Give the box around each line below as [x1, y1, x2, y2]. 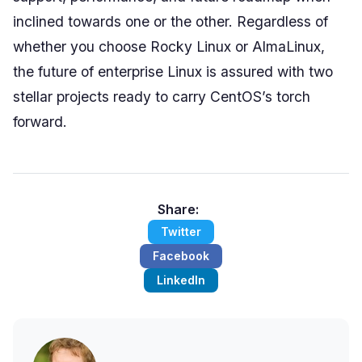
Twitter [161, 225, 201, 238]
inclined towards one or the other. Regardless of [13, 13, 328, 30]
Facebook [153, 249, 209, 263]
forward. [13, 113, 67, 130]
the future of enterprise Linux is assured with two [13, 63, 333, 80]
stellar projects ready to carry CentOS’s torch [13, 88, 310, 105]
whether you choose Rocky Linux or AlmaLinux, [13, 38, 325, 55]
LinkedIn [157, 273, 205, 287]
